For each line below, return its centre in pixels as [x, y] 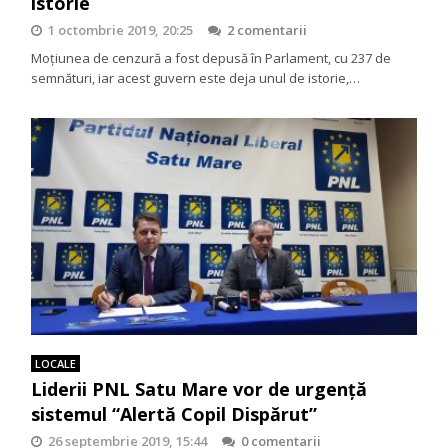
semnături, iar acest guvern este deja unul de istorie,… [196, 78]
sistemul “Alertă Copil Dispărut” [174, 414]
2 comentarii [267, 30]
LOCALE [56, 364]
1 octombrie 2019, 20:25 [121, 30]
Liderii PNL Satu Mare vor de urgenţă [199, 389]
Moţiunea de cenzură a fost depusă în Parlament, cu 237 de [211, 58]
